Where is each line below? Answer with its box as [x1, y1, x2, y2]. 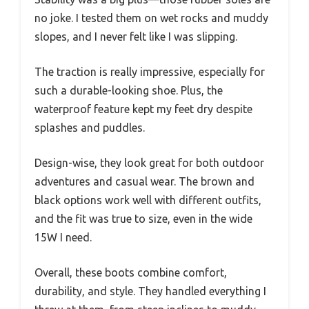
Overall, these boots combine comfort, [34, 266, 227, 279]
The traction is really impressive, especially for [34, 66, 265, 79]
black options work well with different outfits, [34, 194, 261, 207]
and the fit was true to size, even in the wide [34, 212, 252, 226]
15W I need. [34, 231, 92, 244]
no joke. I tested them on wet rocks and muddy [34, 12, 268, 25]
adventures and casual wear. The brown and [34, 175, 255, 188]
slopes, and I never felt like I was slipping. [34, 30, 237, 43]
